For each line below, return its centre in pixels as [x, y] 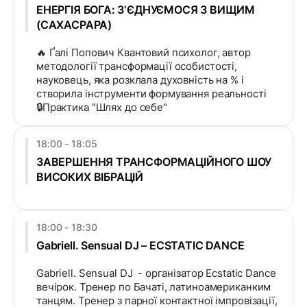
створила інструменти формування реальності [151, 94]
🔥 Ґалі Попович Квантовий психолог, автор [144, 53]
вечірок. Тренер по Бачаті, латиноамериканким [154, 287]
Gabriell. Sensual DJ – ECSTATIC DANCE [140, 246]
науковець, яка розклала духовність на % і [140, 80]
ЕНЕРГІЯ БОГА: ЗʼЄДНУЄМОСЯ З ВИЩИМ [146, 10]
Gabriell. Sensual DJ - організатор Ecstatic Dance [156, 273]
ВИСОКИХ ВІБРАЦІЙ [90, 177]
